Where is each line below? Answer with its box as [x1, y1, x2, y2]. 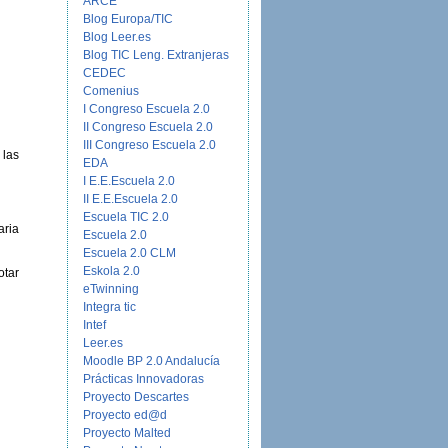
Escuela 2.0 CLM [83, 246, 176, 260]
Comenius [83, 84, 139, 98]
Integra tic [83, 300, 136, 314]
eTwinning [83, 282, 139, 296]
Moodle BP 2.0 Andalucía [83, 354, 220, 368]
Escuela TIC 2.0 [83, 210, 169, 224]
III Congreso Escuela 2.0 [83, 138, 216, 152]
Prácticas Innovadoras [83, 372, 204, 386]
